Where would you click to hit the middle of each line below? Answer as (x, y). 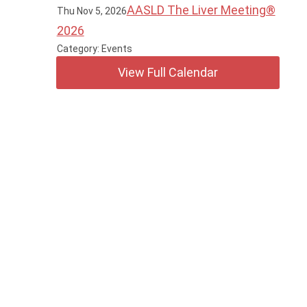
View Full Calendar (168, 72)
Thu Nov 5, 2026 (91, 11)
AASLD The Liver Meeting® (201, 10)
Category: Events (94, 49)
